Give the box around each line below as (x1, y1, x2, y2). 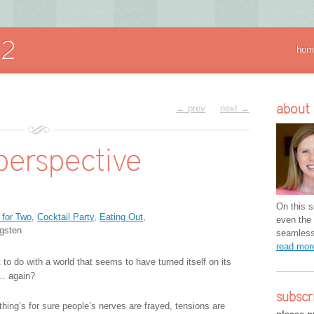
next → (219, 102, 250, 114)
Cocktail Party (37, 211, 94, 222)
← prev (176, 102, 206, 114)
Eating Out (100, 211, 143, 222)
